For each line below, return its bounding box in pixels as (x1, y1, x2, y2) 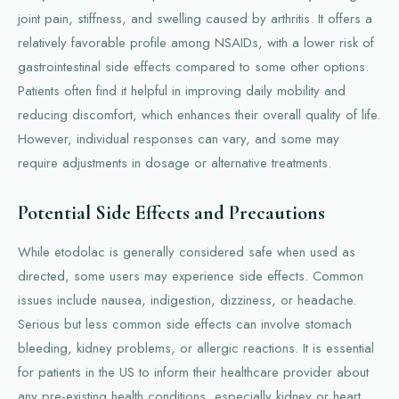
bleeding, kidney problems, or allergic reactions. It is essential (18, 338, 374, 358)
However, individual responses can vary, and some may (18, 128, 339, 149)
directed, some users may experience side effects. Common (18, 265, 363, 286)
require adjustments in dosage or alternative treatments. (18, 152, 331, 173)
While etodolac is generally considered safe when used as (18, 241, 355, 262)
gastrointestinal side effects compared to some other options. (18, 56, 369, 77)
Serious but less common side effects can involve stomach (18, 313, 352, 334)
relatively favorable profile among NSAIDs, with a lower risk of (18, 32, 374, 53)
